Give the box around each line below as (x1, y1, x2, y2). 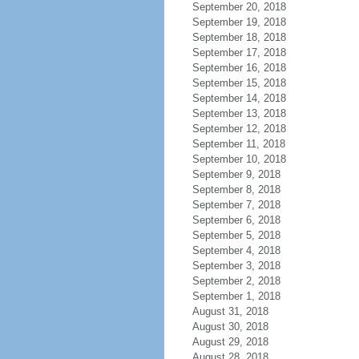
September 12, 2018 (192, 123, 286, 135)
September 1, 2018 (192, 290, 280, 302)
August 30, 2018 (192, 321, 268, 333)
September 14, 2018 (192, 92, 286, 104)
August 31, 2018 (192, 305, 268, 317)
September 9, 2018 (192, 168, 280, 180)
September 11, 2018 (192, 138, 285, 150)
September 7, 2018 (192, 199, 280, 211)
